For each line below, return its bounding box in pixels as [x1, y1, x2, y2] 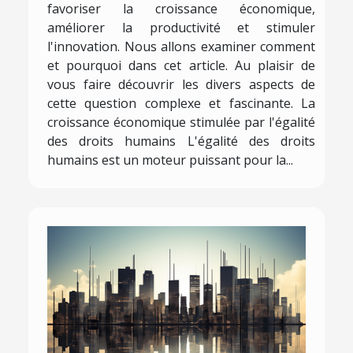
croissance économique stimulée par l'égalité [47, 113, 315, 132]
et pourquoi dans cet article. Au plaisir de [47, 57, 315, 75]
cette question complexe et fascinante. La [47, 95, 315, 113]
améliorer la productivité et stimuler [47, 19, 315, 37]
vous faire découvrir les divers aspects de [47, 76, 315, 94]
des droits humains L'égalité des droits [47, 132, 315, 150]
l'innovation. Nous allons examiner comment [47, 38, 315, 56]
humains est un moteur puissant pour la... [47, 151, 293, 169]
